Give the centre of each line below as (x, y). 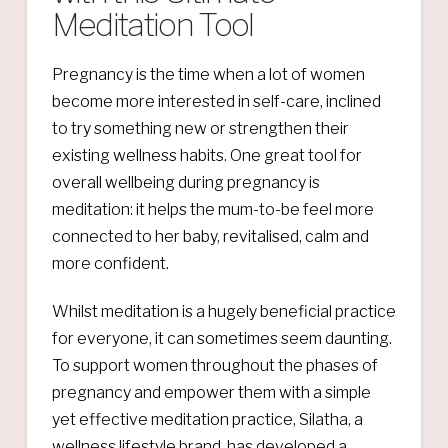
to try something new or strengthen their (200, 128)
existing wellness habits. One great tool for (206, 155)
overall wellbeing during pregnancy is (185, 182)
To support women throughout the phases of (214, 365)
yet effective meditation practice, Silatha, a (207, 419)
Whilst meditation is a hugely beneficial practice (223, 311)
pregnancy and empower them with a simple (211, 392)
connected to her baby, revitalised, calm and (210, 236)
